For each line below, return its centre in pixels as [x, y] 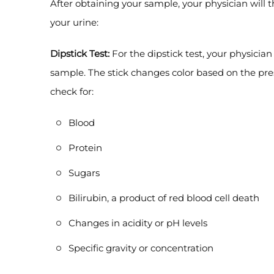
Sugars [84, 173]
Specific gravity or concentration [141, 248]
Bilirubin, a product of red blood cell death [164, 198]
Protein [85, 148]
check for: [72, 91]
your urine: [74, 22]
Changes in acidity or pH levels [138, 223]
